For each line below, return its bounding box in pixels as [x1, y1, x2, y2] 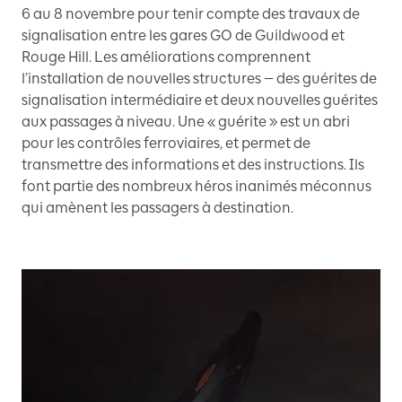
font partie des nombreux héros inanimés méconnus [22, 178, 371, 195]
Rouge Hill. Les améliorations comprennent [22, 48, 310, 66]
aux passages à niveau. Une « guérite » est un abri [22, 113, 350, 130]
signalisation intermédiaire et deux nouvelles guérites [22, 92, 378, 109]
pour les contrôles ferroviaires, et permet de [22, 135, 310, 152]
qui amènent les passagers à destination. [22, 199, 293, 216]
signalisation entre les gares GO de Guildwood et [22, 27, 345, 44]
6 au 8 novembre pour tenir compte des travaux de [22, 5, 360, 22]
